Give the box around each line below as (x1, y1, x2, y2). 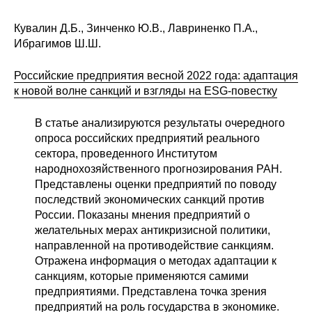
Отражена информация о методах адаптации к (35, 254, 276, 267)
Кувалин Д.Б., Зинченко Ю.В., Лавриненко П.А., (14, 22, 258, 34)
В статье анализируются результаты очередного (35, 116, 285, 129)
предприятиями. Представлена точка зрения (35, 285, 267, 297)
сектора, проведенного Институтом (35, 147, 217, 159)
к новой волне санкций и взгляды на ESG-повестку (14, 84, 277, 97)
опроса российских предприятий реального (35, 132, 260, 144)
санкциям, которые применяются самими (35, 270, 249, 282)
